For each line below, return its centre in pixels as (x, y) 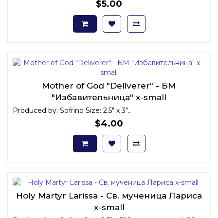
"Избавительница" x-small (109, 97)
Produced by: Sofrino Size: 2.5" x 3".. (72, 110)
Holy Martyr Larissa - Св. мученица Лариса (109, 195)
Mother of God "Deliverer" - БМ (109, 85)
